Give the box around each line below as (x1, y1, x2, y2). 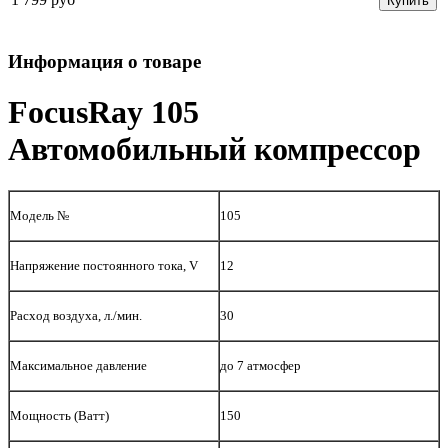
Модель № (10, 207, 69, 223)
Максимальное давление (10, 357, 147, 373)
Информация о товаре (8, 50, 201, 72)
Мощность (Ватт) (10, 407, 109, 423)
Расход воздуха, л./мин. (10, 307, 142, 323)
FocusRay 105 (8, 94, 199, 131)
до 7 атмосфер (220, 357, 301, 373)
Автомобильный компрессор (8, 131, 421, 168)
